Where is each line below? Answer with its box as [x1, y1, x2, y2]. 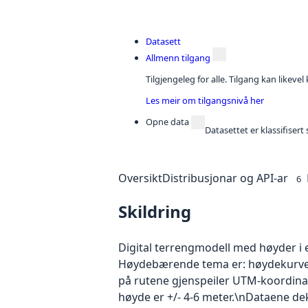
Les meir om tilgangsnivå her [146, 93, 264, 107]
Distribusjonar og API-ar [162, 170, 288, 186]
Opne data [146, 115, 189, 128]
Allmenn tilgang [146, 52, 210, 65]
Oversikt [118, 170, 162, 186]
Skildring [118, 199, 191, 223]
